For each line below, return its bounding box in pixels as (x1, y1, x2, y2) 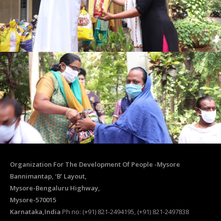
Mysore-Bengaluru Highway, (10, 184, 100, 193)
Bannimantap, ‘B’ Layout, (10, 172, 87, 181)
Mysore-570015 (10, 195, 56, 205)
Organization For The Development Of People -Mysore (10, 160, 180, 169)
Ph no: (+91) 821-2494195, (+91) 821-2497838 (61, 207, 189, 217)
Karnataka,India (10, 207, 61, 217)
